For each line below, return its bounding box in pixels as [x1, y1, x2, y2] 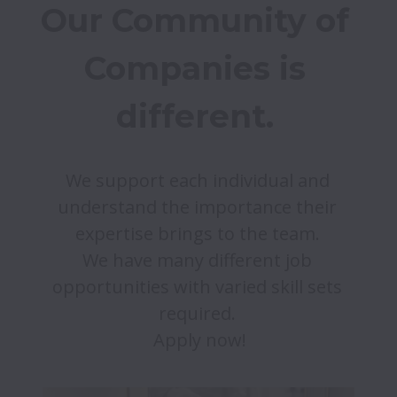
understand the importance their [58, 195, 337, 220]
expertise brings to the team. [74, 222, 324, 246]
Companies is [84, 49, 306, 89]
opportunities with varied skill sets [52, 275, 342, 300]
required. [159, 301, 240, 326]
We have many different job [82, 248, 312, 273]
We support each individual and [65, 168, 330, 193]
